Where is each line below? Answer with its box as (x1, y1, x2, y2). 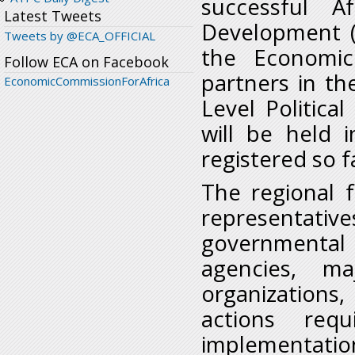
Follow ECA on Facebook (4, 52, 169, 72)
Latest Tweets (4, 6, 101, 26)
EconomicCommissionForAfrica (4, 73, 170, 90)
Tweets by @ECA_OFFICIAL (4, 28, 155, 44)
